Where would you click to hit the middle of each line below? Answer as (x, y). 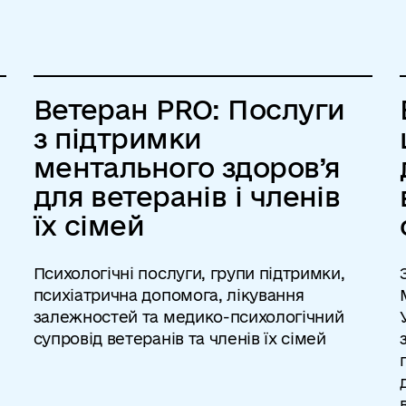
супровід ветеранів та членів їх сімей (179, 338)
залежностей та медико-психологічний (188, 317)
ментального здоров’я (187, 167)
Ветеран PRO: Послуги (189, 109)
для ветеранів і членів (187, 196)
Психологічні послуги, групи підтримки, (189, 273)
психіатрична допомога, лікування (169, 295)
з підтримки (117, 138)
